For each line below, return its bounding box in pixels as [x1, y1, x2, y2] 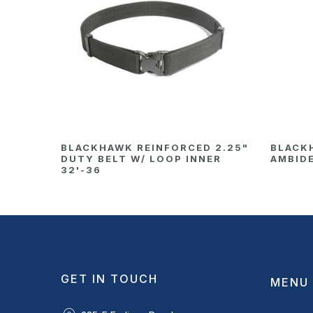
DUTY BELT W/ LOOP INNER [61, 152, 221, 164]
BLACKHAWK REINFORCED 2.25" [61, 141, 249, 153]
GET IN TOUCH [61, 271, 158, 286]
